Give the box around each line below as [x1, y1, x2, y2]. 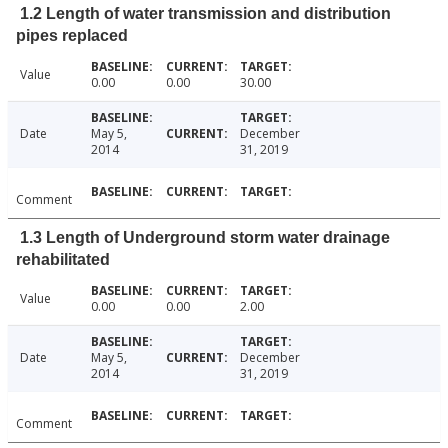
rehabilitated [16, 251, 110, 269]
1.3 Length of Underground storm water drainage [20, 229, 390, 247]
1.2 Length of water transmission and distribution [20, 5, 391, 23]
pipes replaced [16, 27, 128, 45]
